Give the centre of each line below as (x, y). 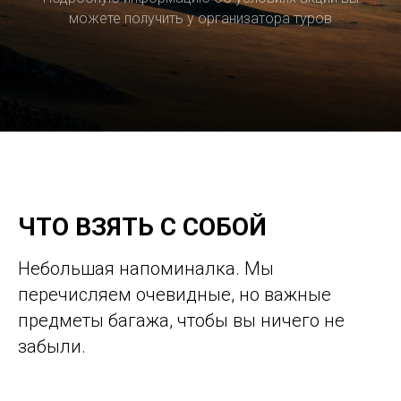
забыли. (52, 346)
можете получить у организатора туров (200, 18)
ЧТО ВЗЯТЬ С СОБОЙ (142, 226)
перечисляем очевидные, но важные (175, 294)
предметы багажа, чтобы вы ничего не (181, 320)
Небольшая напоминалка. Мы (146, 268)
